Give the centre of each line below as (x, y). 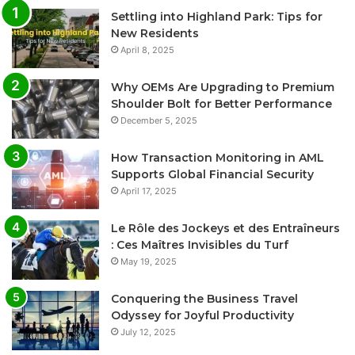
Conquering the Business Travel (204, 298)
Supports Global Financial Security (212, 174)
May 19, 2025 (149, 261)
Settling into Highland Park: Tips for (217, 16)
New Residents (155, 33)
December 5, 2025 (159, 120)
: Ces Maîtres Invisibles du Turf (200, 244)
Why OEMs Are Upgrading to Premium (223, 87)
